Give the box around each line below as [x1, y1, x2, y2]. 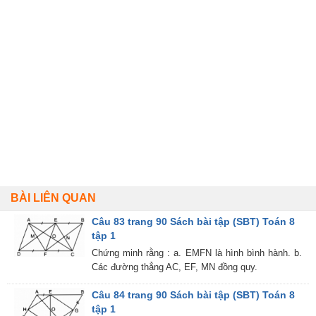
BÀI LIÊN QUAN [11, 192, 96, 205]
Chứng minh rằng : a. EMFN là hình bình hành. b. [92, 248, 302, 259]
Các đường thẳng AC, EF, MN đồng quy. [92, 262, 257, 273]
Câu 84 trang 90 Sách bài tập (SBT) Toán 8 [92, 289, 295, 301]
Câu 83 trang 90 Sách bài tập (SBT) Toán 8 [92, 216, 295, 228]
